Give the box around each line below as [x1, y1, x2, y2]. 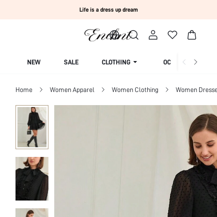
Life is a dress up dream [79, 6, 138, 13]
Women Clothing [112, 86, 158, 93]
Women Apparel [50, 86, 94, 93]
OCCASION [163, 58, 193, 66]
